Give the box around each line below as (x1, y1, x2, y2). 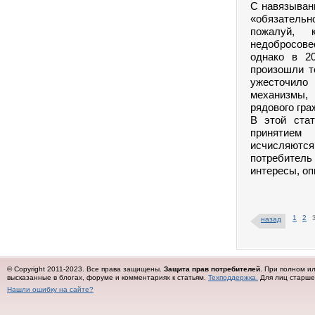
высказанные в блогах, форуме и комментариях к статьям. (7, 274, 208, 281)
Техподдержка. (208, 274, 258, 281)
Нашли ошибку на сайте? (7, 285, 94, 293)
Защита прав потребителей (164, 265, 260, 273)
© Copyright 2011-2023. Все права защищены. (7, 265, 164, 273)
